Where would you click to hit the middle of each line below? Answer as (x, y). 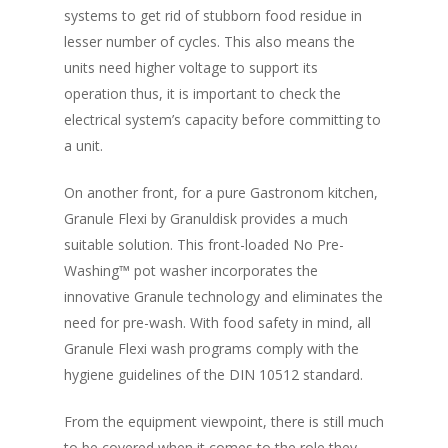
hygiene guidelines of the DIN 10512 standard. (213, 375)
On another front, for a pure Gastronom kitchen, (221, 193)
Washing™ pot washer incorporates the (191, 271)
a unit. (83, 146)
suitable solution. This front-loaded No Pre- (204, 245)
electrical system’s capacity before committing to (222, 120)
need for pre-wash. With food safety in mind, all (217, 323)
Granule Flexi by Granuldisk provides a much (206, 219)
